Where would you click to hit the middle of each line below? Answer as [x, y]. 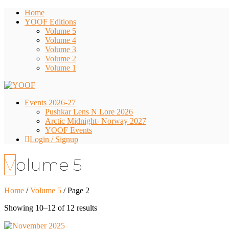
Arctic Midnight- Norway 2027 [96, 121]
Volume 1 [61, 68]
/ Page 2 [75, 190]
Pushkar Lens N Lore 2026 [89, 112]
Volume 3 [61, 49]
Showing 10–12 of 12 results [51, 208]
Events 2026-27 [50, 102]
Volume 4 [61, 40]
